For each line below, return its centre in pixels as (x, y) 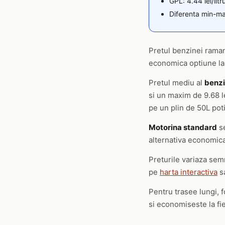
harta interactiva (189, 172)
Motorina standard (183, 127)
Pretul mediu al (177, 83)
